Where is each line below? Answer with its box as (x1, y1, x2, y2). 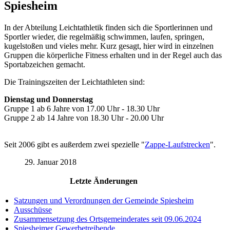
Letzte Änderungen (69, 177, 138, 186)
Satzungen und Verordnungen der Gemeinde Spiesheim (14, 196, 194, 205)
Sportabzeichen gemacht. (4, 60, 85, 69)
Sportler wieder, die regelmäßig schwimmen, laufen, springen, (4, 32, 204, 42)
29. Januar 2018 (25, 158, 76, 167)
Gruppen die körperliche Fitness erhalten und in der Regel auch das (4, 51, 222, 60)
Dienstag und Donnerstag (4, 95, 95, 104)
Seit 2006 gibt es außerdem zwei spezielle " (4, 140, 145, 149)
